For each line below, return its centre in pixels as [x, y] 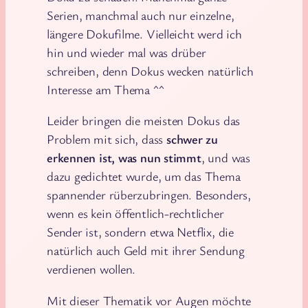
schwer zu [192, 139]
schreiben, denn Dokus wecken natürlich [150, 70]
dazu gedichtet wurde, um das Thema [144, 176]
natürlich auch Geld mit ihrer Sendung [146, 251]
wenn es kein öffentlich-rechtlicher [135, 213]
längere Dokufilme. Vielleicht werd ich [144, 33]
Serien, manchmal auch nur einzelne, [141, 15]
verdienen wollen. [91, 269]
